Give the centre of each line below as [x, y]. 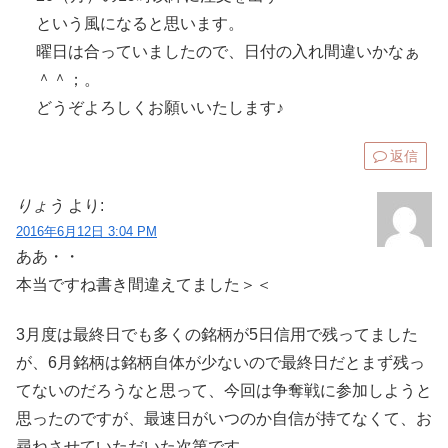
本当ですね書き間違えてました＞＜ [144, 284]
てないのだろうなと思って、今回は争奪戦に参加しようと [224, 391]
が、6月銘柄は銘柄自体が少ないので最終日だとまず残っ [220, 363]
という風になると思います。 [140, 23]
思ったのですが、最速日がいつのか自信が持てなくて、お [224, 419]
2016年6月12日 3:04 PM [86, 231]
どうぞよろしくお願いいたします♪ [160, 107]
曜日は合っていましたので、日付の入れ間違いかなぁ [228, 51]
